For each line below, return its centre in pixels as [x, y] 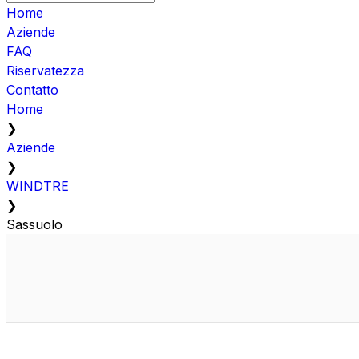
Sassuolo [34, 224]
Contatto [32, 89]
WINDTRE [38, 186]
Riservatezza [45, 70]
